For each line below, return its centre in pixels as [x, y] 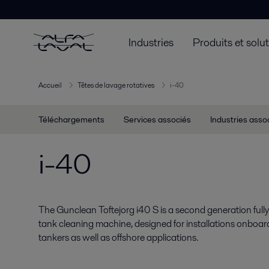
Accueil [50, 85]
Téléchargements [71, 119]
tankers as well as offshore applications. [118, 237]
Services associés [157, 119]
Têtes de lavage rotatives [116, 85]
